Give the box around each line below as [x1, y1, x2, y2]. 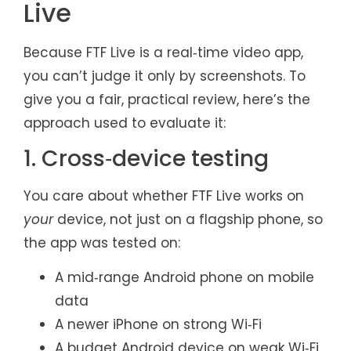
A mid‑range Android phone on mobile [55, 268, 314, 288]
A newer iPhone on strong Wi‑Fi [55, 315, 262, 335]
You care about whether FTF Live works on [24, 186, 304, 205]
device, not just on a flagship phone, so [53, 209, 323, 229]
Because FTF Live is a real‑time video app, [24, 42, 303, 62]
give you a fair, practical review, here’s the [24, 89, 310, 109]
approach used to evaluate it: [24, 113, 226, 132]
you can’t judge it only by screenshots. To [24, 66, 306, 85]
